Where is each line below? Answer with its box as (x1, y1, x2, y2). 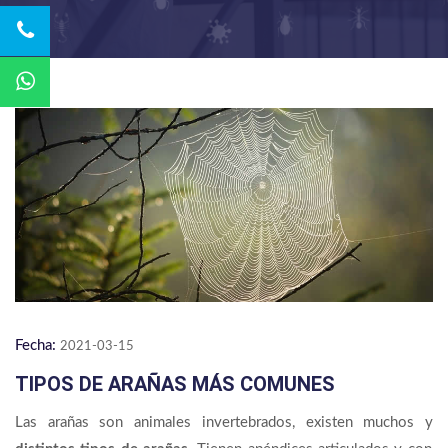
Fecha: (15, 338, 56, 354)
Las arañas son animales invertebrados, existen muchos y (15, 415, 433, 431)
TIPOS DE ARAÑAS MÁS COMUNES (15, 372, 335, 397)
